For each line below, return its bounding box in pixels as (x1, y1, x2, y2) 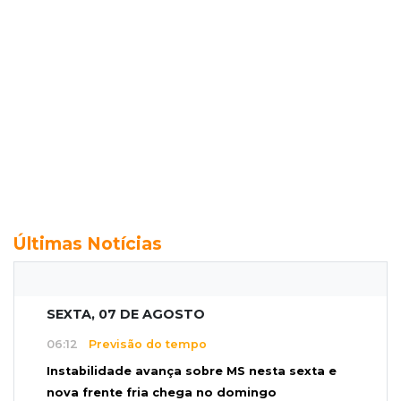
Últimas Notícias (13, 232, 162, 254)
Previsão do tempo (78, 337, 207, 352)
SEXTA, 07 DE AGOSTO (47, 305, 205, 322)
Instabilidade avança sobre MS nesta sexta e (47, 364, 337, 379)
